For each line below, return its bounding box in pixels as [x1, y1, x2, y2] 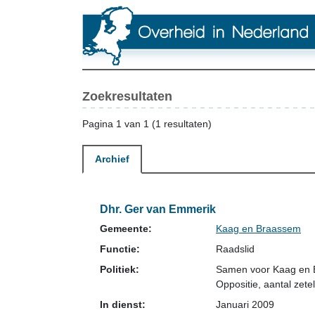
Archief [95, 153, 129, 165]
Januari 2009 [216, 299, 274, 310]
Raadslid [216, 243, 255, 255]
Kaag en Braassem [216, 223, 301, 234]
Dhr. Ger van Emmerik [100, 203, 216, 215]
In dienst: [100, 299, 146, 310]
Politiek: [100, 264, 139, 275]
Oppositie [216, 278, 258, 290]
